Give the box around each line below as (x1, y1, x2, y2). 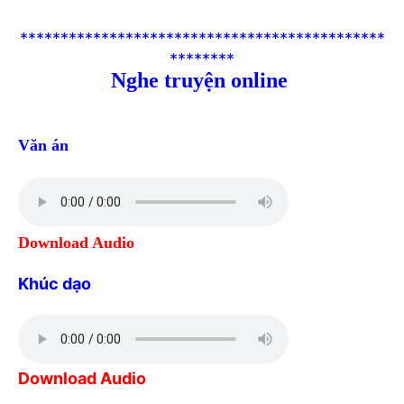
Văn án (18, 135, 69, 154)
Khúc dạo (18, 273, 91, 293)
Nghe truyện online (111, 68, 293, 92)
